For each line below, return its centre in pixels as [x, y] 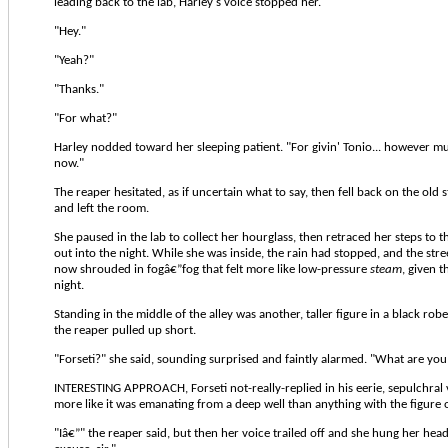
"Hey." [70, 31]
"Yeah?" [74, 60]
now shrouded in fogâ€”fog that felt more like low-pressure [212, 269]
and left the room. [101, 208]
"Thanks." [79, 89]
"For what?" [85, 118]
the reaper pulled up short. [125, 330]
